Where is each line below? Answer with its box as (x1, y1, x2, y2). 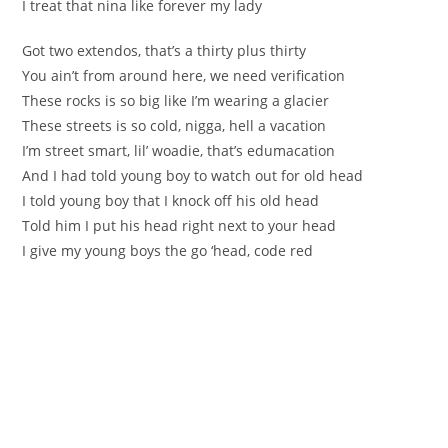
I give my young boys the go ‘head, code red (22, 240, 314, 260)
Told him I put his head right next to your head (22, 215, 337, 235)
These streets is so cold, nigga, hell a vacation (22, 115, 327, 135)
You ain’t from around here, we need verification (22, 65, 346, 85)
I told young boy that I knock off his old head (22, 190, 320, 210)
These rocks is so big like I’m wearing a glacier (22, 90, 330, 110)
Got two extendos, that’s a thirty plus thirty (22, 40, 307, 60)
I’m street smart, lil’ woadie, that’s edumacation (22, 140, 336, 160)
